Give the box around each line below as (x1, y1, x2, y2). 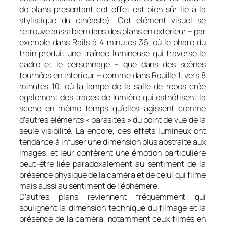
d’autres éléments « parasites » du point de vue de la (19, 114, 206, 125)
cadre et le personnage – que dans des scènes (19, 58, 206, 70)
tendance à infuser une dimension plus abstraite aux (19, 136, 206, 147)
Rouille (151, 69, 176, 81)
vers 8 (184, 69, 206, 81)
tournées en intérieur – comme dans (19, 69, 152, 81)
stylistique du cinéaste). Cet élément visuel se (19, 14, 206, 26)
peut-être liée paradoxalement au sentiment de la (19, 158, 206, 169)
